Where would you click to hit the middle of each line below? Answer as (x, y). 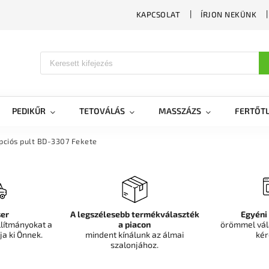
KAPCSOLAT (158, 14)
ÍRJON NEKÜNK (228, 14)
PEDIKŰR (29, 111)
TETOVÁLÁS (102, 111)
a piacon (134, 224)
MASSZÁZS (180, 111)
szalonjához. (134, 245)
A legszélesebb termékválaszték (134, 214)
